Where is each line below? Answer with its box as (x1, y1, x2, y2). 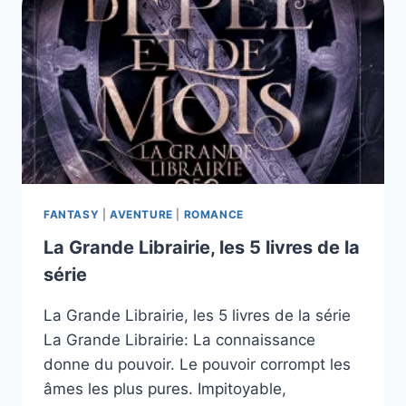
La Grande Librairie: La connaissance (43, 330, 315, 349)
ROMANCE (183, 207, 244, 221)
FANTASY (43, 207, 100, 221)
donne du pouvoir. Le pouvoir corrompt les (43, 354, 351, 373)
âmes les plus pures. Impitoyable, (43, 379, 286, 398)
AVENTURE (109, 207, 173, 221)
